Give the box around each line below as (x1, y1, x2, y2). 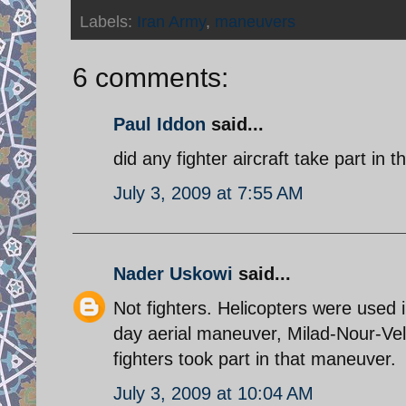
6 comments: (72, 62, 228, 92)
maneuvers (215, 12, 295, 31)
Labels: (80, 12, 137, 31)
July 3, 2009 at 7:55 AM (113, 182, 304, 203)
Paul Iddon (113, 113, 206, 134)
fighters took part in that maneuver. (113, 348, 396, 369)
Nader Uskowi (113, 263, 233, 284)
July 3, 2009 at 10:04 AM (113, 382, 314, 403)
